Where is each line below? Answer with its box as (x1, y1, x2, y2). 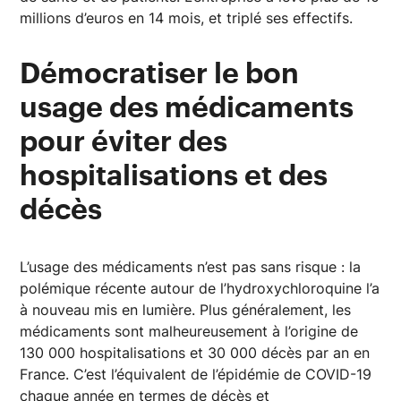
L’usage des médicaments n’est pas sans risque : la (20, 257, 362, 276)
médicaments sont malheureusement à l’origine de (20, 321, 359, 340)
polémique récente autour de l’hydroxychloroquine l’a (20, 278, 380, 297)
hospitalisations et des (20, 161, 328, 191)
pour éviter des (20, 127, 228, 157)
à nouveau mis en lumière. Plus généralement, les (20, 300, 352, 319)
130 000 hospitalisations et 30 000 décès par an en (20, 343, 371, 362)
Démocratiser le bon (20, 59, 300, 89)
